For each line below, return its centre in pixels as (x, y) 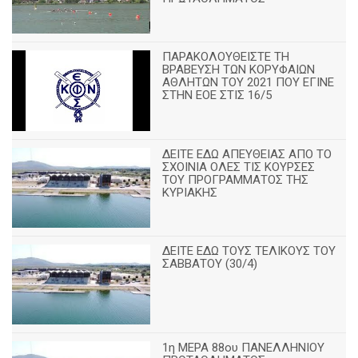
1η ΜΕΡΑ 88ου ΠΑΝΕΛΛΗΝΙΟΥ (244, 348)
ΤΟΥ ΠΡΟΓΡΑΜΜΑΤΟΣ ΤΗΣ (236, 179)
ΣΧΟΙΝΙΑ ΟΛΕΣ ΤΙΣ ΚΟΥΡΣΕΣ (239, 167)
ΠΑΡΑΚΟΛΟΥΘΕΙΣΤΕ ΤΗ (226, 57)
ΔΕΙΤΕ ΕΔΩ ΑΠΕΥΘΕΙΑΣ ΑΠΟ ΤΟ (247, 154)
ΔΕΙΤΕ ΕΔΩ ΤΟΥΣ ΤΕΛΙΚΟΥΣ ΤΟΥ (249, 251)
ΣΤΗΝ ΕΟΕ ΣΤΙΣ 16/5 (217, 95)
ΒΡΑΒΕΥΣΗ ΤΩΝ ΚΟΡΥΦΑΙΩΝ (239, 70)
